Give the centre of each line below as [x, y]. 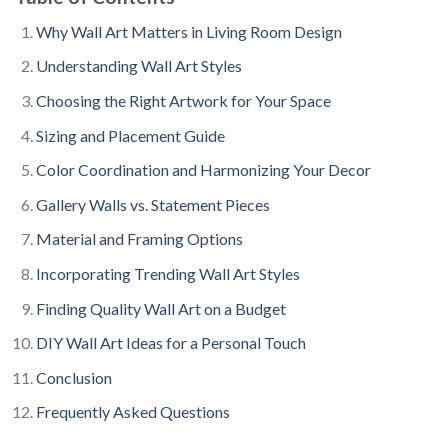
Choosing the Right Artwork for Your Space [183, 100]
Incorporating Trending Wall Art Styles [167, 273]
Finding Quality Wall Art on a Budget [160, 308]
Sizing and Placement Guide [130, 135]
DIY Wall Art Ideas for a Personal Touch [170, 343]
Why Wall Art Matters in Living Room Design [188, 31]
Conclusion [73, 377]
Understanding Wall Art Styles [138, 66]
